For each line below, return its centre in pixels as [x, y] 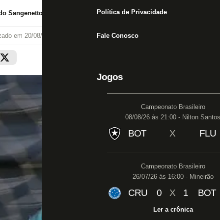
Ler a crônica [173, 209]
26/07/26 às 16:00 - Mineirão [173, 177]
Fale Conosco [118, 36]
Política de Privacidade [132, 12]
